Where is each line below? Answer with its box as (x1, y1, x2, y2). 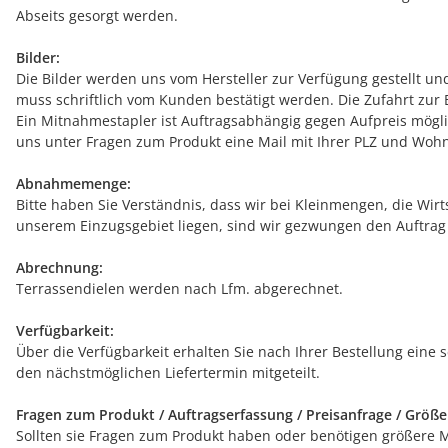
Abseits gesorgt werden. (16, 5, 178, 25)
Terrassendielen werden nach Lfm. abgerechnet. (16, 278, 343, 298)
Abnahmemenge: (16, 173, 131, 193)
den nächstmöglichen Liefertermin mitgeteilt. (16, 362, 320, 382)
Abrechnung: (16, 257, 103, 277)
